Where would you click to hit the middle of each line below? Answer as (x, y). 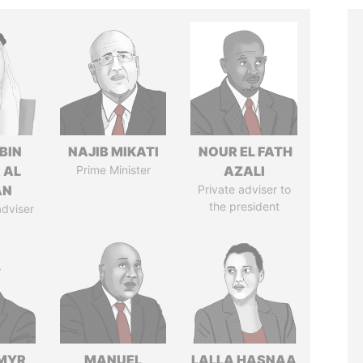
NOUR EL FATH (244, 152)
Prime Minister (113, 170)
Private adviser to (244, 189)
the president (244, 206)
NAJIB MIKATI (113, 152)
